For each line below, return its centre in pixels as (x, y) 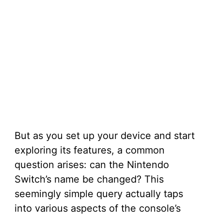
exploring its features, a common (90, 150)
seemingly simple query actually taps (99, 194)
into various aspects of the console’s (98, 208)
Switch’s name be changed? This (89, 179)
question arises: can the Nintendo (92, 165)
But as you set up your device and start (105, 136)
